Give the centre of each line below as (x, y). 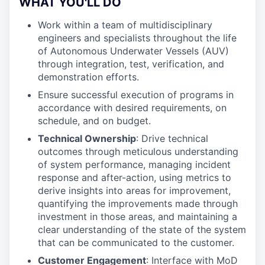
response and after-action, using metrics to (135, 177)
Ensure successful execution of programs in (136, 95)
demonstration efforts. (88, 77)
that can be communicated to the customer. (136, 243)
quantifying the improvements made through (138, 203)
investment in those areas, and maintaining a (138, 216)
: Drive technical (172, 138)
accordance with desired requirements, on (132, 108)
